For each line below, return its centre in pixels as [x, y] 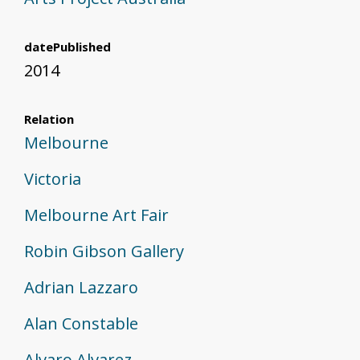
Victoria [53, 179]
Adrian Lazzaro [81, 288]
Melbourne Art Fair [96, 215]
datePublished [67, 47]
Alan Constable [81, 324]
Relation [49, 119]
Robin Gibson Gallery [104, 252]
